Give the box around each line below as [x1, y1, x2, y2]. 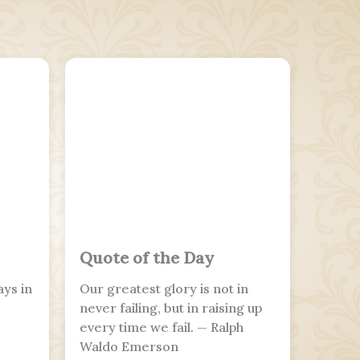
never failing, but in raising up [80, 300, 262, 317]
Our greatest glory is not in [80, 280, 248, 297]
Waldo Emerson [80, 338, 178, 355]
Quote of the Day [80, 247, 214, 268]
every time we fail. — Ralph [80, 319, 243, 336]
